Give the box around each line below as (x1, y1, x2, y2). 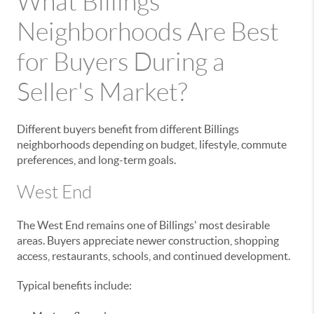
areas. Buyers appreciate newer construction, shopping (17, 234, 279, 247)
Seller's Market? (17, 78, 187, 106)
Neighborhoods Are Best (17, 18, 279, 46)
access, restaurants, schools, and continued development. (17, 250, 290, 262)
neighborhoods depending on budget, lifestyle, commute (17, 138, 287, 151)
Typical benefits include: (17, 279, 132, 292)
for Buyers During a (17, 48, 225, 76)
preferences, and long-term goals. (17, 153, 176, 166)
